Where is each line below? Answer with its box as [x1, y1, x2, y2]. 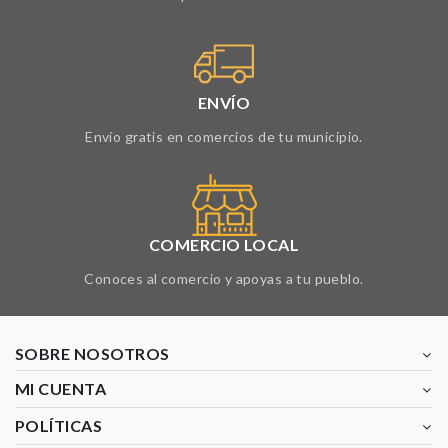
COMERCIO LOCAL [148, 235, 300, 254]
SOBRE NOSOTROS [15, 344, 170, 363]
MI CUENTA [15, 379, 107, 398]
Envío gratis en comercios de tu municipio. [85, 128, 363, 145]
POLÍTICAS [15, 416, 103, 435]
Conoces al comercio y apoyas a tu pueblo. [84, 270, 364, 287]
